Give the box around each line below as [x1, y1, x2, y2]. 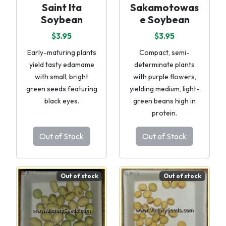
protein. [152, 108, 177, 118]
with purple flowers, [133, 72, 196, 81]
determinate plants [134, 60, 195, 69]
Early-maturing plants [27, 48, 96, 57]
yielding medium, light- [129, 84, 200, 93]
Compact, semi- [139, 48, 190, 57]
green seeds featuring [26, 84, 97, 93]
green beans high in [133, 96, 196, 105]
